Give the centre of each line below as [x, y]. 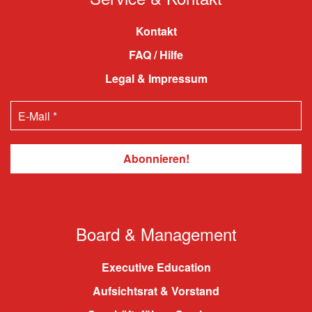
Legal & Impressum [156, 78]
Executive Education [156, 267]
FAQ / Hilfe [156, 55]
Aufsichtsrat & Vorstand [156, 291]
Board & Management [156, 234]
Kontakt [156, 31]
